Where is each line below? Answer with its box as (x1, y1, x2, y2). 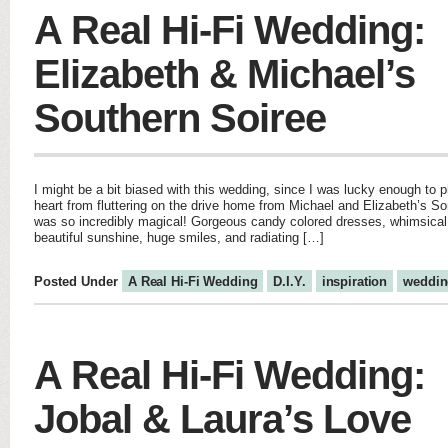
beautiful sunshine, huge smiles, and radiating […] (34, 230, 324, 245)
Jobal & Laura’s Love (34, 397, 411, 441)
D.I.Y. (273, 274, 306, 289)
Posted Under (34, 274, 122, 289)
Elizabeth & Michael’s (34, 52, 415, 96)
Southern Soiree (34, 96, 326, 140)
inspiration (321, 274, 388, 289)
